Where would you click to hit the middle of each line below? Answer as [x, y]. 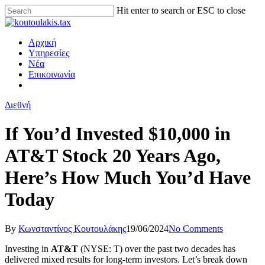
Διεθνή [18, 105]
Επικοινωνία [52, 74]
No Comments [196, 228]
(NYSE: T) [101, 248]
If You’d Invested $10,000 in [118, 134]
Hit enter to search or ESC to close [181, 10]
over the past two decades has [179, 248]
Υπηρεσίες [49, 53]
